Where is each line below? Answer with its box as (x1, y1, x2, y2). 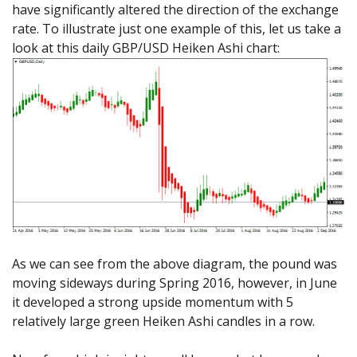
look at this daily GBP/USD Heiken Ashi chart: (12, 39, 280, 57)
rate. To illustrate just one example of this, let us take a (12, 20, 341, 38)
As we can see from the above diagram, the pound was (12, 254, 337, 273)
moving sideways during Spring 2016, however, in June (12, 273, 337, 292)
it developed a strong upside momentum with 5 (12, 292, 293, 311)
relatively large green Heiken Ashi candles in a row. (12, 312, 315, 330)
